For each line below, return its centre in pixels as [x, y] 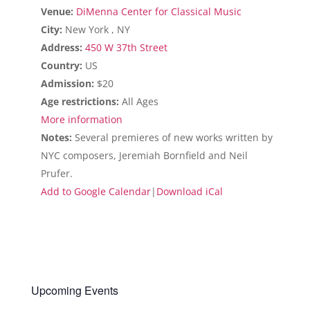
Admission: [67, 83]
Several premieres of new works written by [173, 137]
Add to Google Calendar [95, 191]
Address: [61, 47]
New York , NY [97, 29]
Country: [61, 65]
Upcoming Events [74, 290]
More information [81, 119]
